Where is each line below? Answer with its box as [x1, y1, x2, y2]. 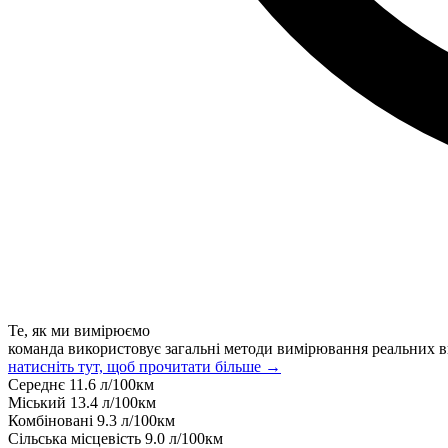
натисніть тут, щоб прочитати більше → [8, 357, 281, 375]
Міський [8, 393, 70, 411]
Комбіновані [8, 411, 97, 429]
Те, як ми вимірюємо [8, 321, 150, 339]
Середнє [8, 375, 69, 393]
